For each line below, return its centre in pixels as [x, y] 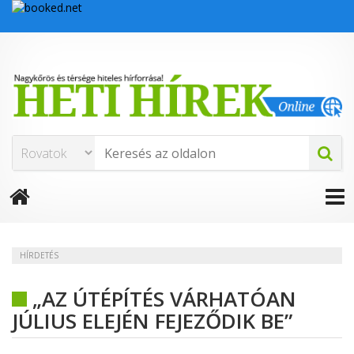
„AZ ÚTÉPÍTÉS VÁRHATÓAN [164, 299]
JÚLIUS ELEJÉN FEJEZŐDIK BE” [152, 321]
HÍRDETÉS [39, 256]
